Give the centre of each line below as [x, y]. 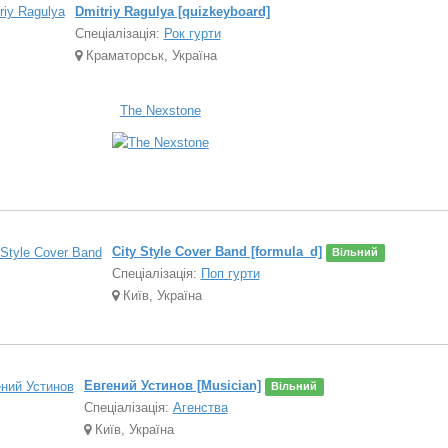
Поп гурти [230, 274]
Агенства [200, 408]
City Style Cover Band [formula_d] [216, 252]
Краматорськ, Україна [149, 55]
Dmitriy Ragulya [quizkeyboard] [172, 11]
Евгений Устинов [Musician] [172, 386]
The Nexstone [160, 110]
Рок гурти [192, 33]
